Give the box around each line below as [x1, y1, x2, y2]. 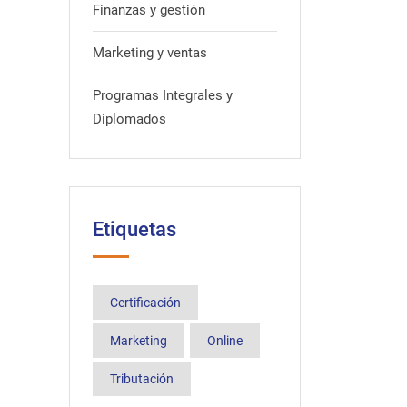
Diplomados [93, 111, 166, 127]
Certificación [110, 295, 181, 310]
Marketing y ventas [93, 45, 207, 61]
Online [207, 333, 243, 348]
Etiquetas [93, 218, 176, 241]
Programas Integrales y [93, 87, 233, 104]
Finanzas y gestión [93, 2, 205, 18]
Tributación [110, 372, 174, 386]
